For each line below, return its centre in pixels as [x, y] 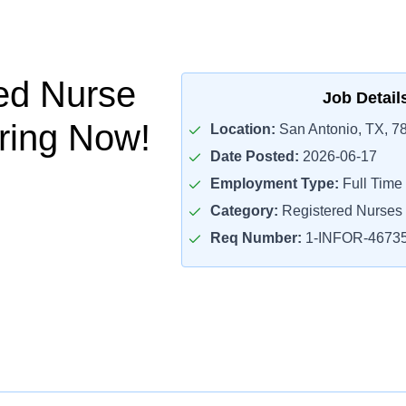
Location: [242, 129]
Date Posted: [254, 156]
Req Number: [256, 238]
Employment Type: [274, 184]
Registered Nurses [340, 211]
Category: [244, 211]
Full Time [370, 184]
